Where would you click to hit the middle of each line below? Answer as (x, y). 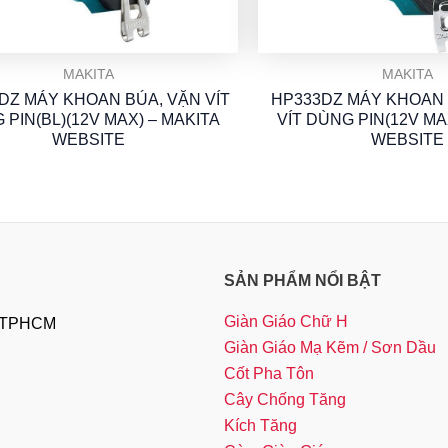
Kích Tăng (260, 425)
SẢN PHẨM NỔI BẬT (302, 280)
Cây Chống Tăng (285, 399)
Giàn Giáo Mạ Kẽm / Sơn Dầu (330, 347)
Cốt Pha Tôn (269, 373)
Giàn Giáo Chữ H (286, 321)
